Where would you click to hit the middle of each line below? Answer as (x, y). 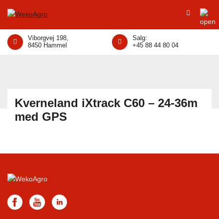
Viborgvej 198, (48, 38)
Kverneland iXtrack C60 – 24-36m (106, 103)
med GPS (41, 117)
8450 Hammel (47, 45)
